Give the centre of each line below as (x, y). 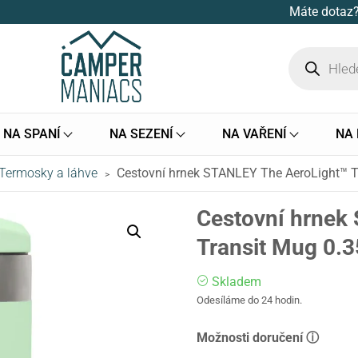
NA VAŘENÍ (255, 134)
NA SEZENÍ (141, 134)
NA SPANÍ (32, 134)
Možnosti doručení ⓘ (258, 338)
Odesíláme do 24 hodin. (250, 300)
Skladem (237, 282)
